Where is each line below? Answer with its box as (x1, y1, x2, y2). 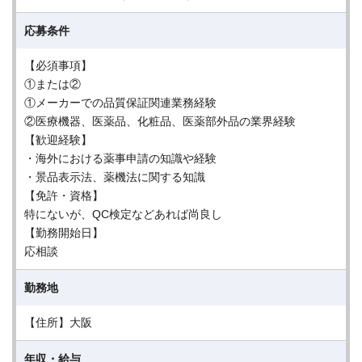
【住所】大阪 (24, 316, 92, 329)
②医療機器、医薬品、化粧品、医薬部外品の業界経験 (24, 115, 296, 128)
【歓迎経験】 (24, 133, 92, 146)
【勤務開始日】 (24, 226, 103, 239)
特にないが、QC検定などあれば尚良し (24, 208, 222, 221)
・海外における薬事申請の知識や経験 (24, 152, 217, 165)
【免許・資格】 (24, 189, 103, 202)
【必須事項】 (24, 59, 92, 72)
